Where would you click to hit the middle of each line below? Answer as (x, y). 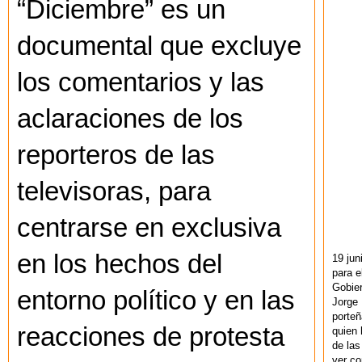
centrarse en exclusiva (149, 228)
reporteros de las (116, 156)
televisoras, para (114, 192)
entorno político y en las (156, 301)
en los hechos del (120, 265)
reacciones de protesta (151, 337)
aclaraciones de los (130, 119)
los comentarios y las (141, 83)
